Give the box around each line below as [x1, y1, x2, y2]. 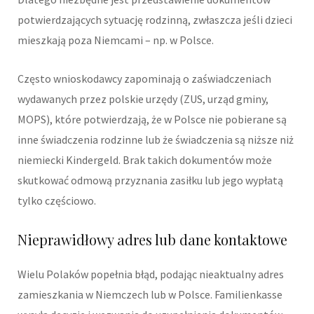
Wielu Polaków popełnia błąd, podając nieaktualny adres [18, 267, 284, 282]
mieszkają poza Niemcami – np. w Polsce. [18, 33, 214, 48]
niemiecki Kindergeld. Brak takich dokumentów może [18, 153, 272, 168]
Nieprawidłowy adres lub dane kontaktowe [18, 230, 287, 250]
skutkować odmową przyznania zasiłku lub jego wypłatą [18, 173, 283, 188]
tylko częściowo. [18, 193, 96, 208]
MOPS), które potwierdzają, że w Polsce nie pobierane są [18, 112, 287, 127]
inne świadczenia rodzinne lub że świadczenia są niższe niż [18, 132, 294, 147]
